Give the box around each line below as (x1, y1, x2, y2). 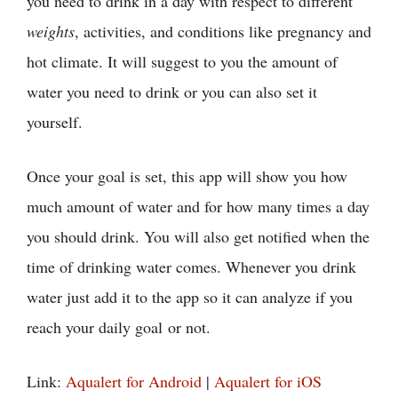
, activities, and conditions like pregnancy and (75, 20, 371, 42)
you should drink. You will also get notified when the (27, 225, 370, 247)
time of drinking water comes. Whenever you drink (27, 255, 356, 277)
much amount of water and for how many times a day (27, 195, 370, 217)
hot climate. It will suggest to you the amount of (27, 50, 338, 72)
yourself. (27, 110, 83, 132)
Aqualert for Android (66, 370, 202, 392)
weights (27, 20, 75, 42)
